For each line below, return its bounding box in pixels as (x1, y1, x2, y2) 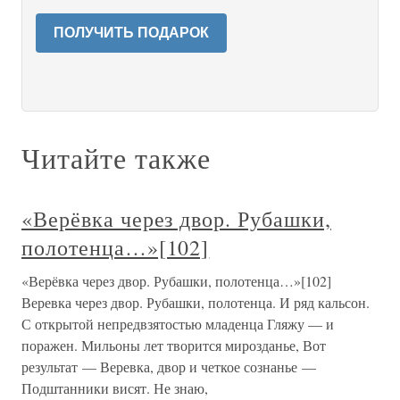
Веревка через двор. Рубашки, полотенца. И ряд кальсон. (21, 293, 370, 312)
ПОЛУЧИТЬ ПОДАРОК (54, 25, 209, 40)
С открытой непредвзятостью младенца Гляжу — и (21, 314, 334, 333)
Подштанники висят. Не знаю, (21, 379, 208, 397)
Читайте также (21, 138, 211, 177)
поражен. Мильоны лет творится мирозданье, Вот (21, 336, 326, 354)
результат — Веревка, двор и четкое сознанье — (21, 357, 316, 376)
